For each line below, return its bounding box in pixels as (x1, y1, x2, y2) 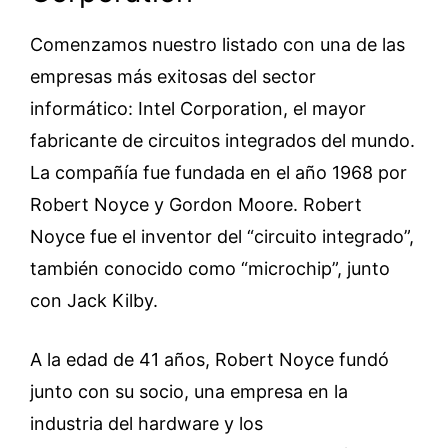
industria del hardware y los (30, 412, 263, 434)
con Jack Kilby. (30, 289, 158, 311)
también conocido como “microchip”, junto (30, 257, 390, 279)
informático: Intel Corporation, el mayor (30, 97, 366, 119)
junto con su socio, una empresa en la (30, 380, 348, 402)
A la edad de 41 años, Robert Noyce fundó (30, 348, 389, 370)
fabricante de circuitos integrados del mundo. (30, 129, 415, 151)
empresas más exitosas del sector (30, 65, 316, 87)
